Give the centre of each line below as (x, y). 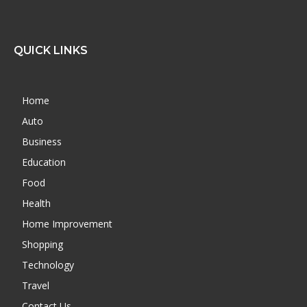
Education (44, 162)
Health (36, 203)
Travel (36, 285)
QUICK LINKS (51, 50)
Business (42, 141)
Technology (48, 265)
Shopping (42, 244)
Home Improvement (67, 223)
